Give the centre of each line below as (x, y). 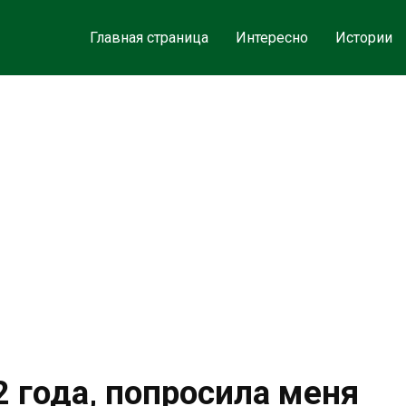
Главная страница (149, 38)
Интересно (271, 38)
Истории (363, 38)
